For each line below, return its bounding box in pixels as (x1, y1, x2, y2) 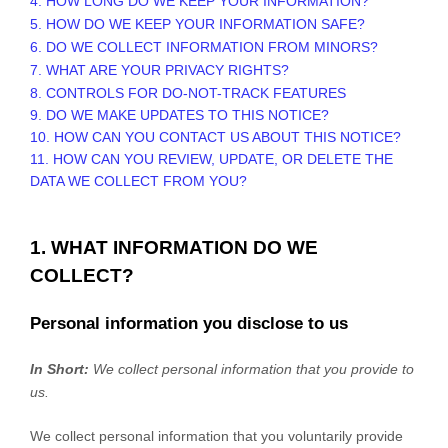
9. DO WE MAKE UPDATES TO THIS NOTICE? (30, 106, 329, 123)
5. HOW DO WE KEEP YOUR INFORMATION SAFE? (30, 15, 365, 32)
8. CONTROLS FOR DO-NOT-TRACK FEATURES (30, 84, 346, 101)
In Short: (30, 360, 89, 377)
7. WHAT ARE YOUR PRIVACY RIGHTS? (30, 61, 289, 78)
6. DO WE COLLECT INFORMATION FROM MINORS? (30, 38, 378, 55)
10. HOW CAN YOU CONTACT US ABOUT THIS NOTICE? (30, 128, 401, 145)
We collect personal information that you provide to (93, 360, 414, 377)
